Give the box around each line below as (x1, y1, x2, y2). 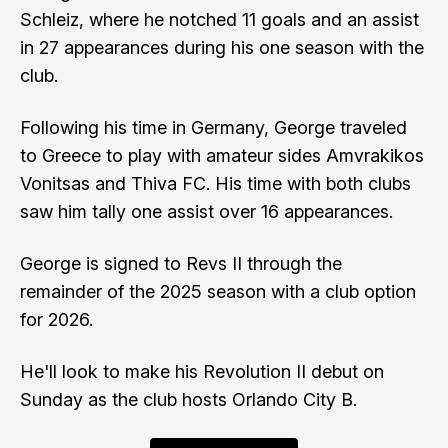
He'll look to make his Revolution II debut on (20, 361, 384, 382)
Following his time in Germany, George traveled (20, 117, 407, 138)
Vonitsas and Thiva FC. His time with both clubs (20, 173, 411, 194)
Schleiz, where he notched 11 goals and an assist (20, 9, 419, 30)
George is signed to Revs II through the (20, 253, 342, 274)
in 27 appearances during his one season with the (20, 37, 424, 58)
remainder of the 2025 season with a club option (20, 281, 416, 302)
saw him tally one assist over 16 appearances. (20, 201, 393, 222)
